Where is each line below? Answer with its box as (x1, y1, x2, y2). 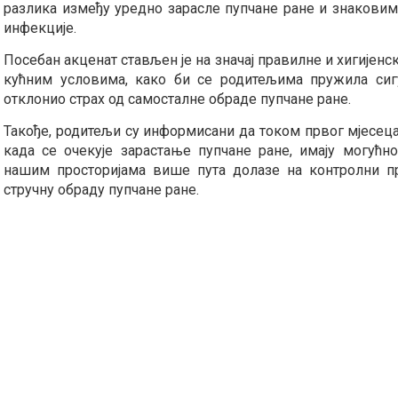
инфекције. (4, 20, 76, 36)
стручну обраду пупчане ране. (4, 181, 199, 198)
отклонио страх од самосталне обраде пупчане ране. (4, 91, 351, 107)
